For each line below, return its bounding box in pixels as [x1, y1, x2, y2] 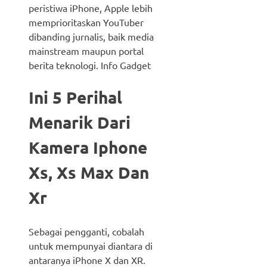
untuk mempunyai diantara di [29, 240, 153, 252]
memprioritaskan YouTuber [29, 16, 144, 29]
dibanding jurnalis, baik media [29, 30, 154, 43]
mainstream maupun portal [29, 45, 144, 57]
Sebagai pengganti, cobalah [29, 225, 144, 238]
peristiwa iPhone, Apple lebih [29, 2, 153, 14]
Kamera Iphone [29, 136, 147, 158]
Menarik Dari [29, 111, 131, 133]
